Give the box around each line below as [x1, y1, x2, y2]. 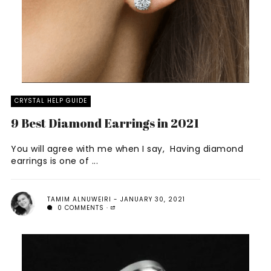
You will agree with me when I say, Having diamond [11, 143, 243, 155]
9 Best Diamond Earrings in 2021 [11, 115, 199, 131]
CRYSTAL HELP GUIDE [15, 96, 87, 105]
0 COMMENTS [55, 203, 104, 212]
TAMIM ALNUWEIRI [47, 195, 111, 204]
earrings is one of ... [11, 155, 98, 167]
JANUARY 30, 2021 [120, 195, 185, 204]
